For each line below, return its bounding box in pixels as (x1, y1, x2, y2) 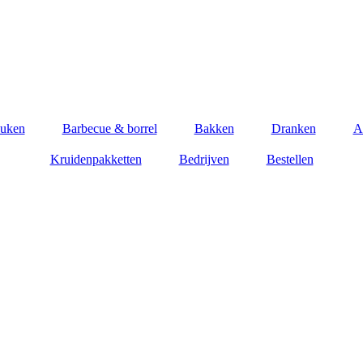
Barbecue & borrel (62, 122, 157, 135)
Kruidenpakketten (49, 152, 142, 166)
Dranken (271, 122, 316, 135)
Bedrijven (178, 152, 229, 166)
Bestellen (266, 152, 314, 166)
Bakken (194, 122, 234, 135)
